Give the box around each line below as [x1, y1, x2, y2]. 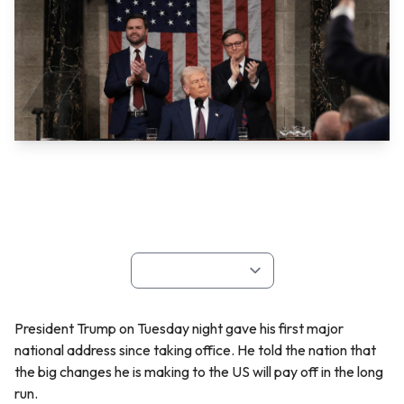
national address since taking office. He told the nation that [14, 341, 376, 360]
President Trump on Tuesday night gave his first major [14, 319, 344, 338]
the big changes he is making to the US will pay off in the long [14, 363, 383, 381]
